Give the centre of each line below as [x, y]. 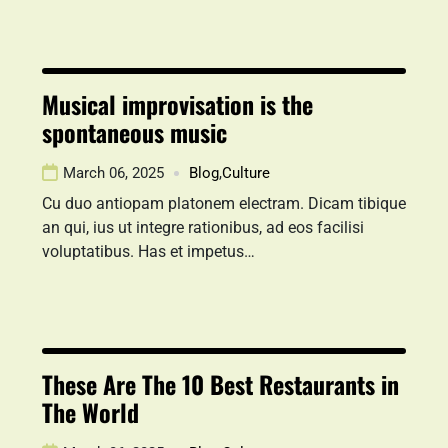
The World [90, 412]
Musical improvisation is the [177, 104]
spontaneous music [134, 132]
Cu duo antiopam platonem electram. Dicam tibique [224, 203]
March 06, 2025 [113, 173]
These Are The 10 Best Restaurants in [220, 384]
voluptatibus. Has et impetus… [148, 251]
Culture [246, 173]
